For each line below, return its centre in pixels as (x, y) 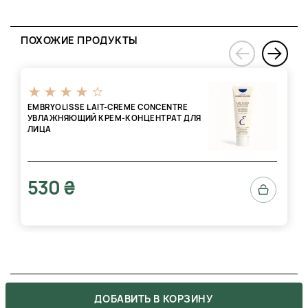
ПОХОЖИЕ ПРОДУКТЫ (79, 40)
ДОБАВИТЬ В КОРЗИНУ (154, 299)
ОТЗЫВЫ (34, 295)
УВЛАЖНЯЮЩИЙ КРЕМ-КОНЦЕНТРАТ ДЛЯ (114, 118)
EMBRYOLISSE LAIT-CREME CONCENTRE (108, 107)
